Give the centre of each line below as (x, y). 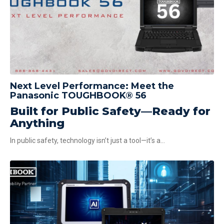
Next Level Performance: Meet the (92, 86)
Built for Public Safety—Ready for (110, 111)
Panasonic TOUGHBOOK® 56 (78, 95)
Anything (37, 123)
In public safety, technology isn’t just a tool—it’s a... (87, 140)
